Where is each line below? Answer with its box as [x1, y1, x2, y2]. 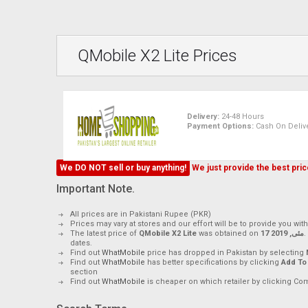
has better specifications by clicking [147, 257, 281, 267]
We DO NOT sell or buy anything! [60, 162, 186, 173]
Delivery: [187, 111, 219, 121]
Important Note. [56, 181, 135, 195]
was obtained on [197, 228, 261, 238]
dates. [70, 238, 92, 247]
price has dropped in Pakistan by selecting [147, 247, 306, 257]
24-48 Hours [219, 111, 266, 121]
